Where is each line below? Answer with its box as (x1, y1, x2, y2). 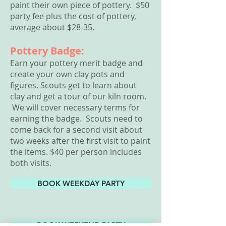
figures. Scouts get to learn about (10, 80, 137, 91)
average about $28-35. (10, 22, 96, 33)
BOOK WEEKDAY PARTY (37, 179, 125, 188)
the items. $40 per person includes (10, 146, 142, 157)
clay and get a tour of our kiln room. (10, 91, 146, 102)
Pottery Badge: (10, 44, 84, 58)
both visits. (10, 157, 51, 168)
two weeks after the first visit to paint (10, 135, 150, 146)
